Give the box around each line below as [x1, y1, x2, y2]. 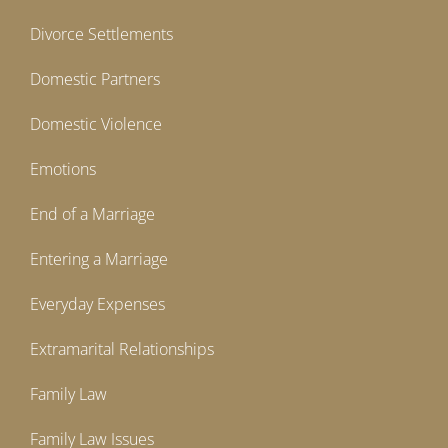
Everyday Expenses [30, 293, 165, 316]
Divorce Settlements [30, 23, 173, 46]
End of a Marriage [30, 203, 155, 226]
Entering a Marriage [30, 248, 168, 271]
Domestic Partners [30, 68, 160, 91]
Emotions [30, 158, 96, 181]
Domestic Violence [30, 113, 162, 136]
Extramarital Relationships [30, 338, 214, 361]
